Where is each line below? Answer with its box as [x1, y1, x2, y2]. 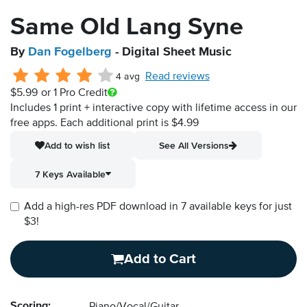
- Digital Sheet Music [112, 46, 232, 59]
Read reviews [145, 71, 210, 83]
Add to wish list [45, 140, 110, 151]
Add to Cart [124, 252, 196, 267]
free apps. [10, 118, 60, 130]
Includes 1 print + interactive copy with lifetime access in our [10, 103, 297, 114]
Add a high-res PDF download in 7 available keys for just [24, 201, 292, 213]
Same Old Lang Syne [10, 15, 243, 40]
